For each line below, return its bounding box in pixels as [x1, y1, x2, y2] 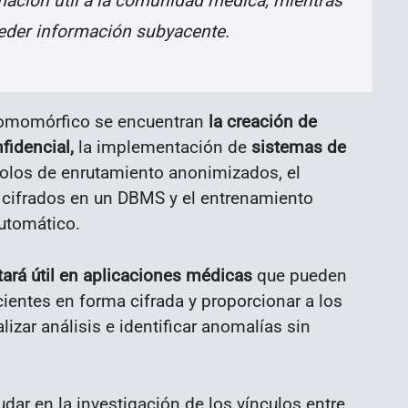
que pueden [252, 264, 347, 286]
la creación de [204, 111, 317, 133]
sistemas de [247, 137, 346, 158]
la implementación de [74, 137, 247, 158]
